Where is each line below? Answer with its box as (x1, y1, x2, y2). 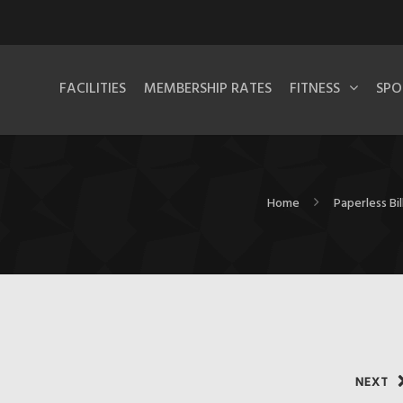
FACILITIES (59, 77, 126, 101)
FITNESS (290, 77, 340, 101)
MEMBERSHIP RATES (144, 77, 272, 101)
